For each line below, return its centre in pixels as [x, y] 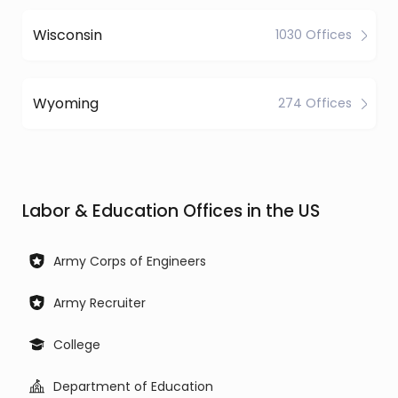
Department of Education [133, 386]
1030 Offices [314, 35]
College [77, 345]
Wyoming [66, 103]
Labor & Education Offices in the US [171, 211]
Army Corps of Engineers [130, 261]
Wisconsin [68, 35]
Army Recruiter [99, 303]
